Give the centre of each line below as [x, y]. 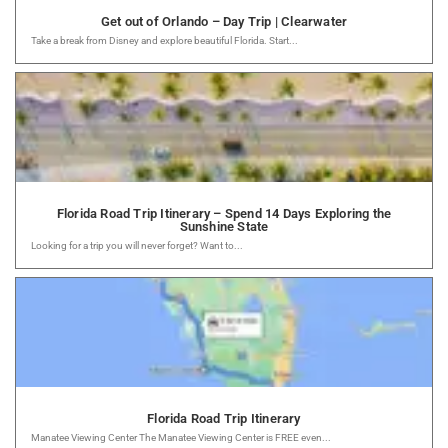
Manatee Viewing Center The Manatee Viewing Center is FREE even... [181, 437]
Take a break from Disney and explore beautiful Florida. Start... [164, 40]
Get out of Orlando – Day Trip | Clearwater [224, 21]
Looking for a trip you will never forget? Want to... [137, 245]
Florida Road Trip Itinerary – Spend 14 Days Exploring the [224, 213]
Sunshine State [224, 226]
